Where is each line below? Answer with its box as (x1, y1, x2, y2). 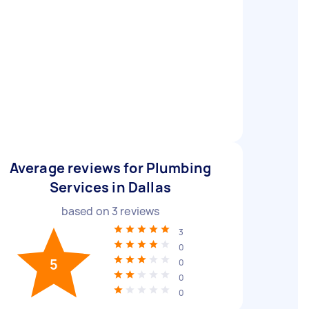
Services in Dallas (50, 178, 171, 197)
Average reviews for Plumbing (9, 159, 212, 177)
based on (61, 203, 112, 219)
